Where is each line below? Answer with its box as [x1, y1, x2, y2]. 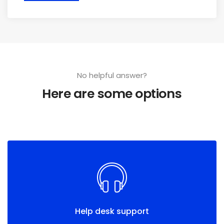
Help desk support [75, 205, 149, 217]
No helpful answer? [77, 70, 147, 80]
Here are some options [42, 84, 182, 102]
